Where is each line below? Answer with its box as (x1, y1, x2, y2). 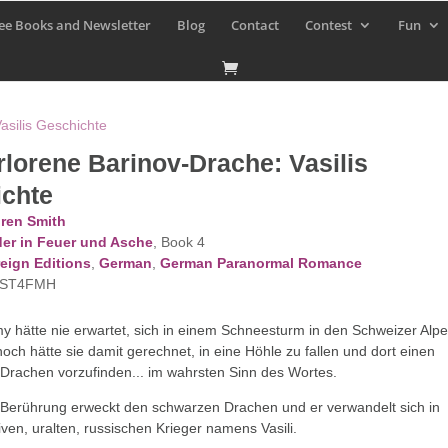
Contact (231, 15, 279, 34)
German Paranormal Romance (159, 255, 362, 271)
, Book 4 (152, 234, 205, 250)
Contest (305, 15, 352, 34)
